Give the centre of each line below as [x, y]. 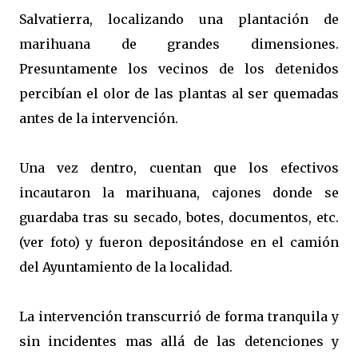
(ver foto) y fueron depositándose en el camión [179, 242]
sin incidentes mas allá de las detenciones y [179, 341]
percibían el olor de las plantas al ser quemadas [179, 93]
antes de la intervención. [99, 118]
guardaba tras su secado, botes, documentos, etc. [179, 217]
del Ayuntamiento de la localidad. [126, 267]
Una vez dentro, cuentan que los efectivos [179, 168]
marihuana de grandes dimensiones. [179, 44]
